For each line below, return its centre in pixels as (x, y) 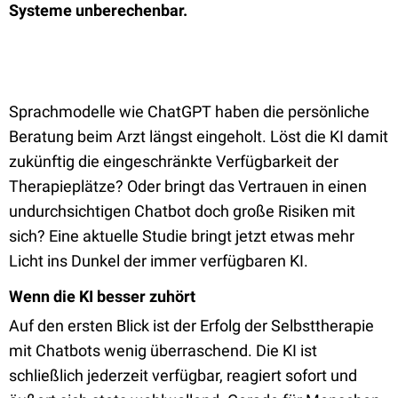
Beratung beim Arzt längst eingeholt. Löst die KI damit (199, 136)
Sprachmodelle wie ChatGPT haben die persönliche (189, 111)
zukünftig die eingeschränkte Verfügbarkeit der (174, 161)
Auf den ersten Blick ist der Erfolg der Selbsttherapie (191, 326)
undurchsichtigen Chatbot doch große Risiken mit (182, 211)
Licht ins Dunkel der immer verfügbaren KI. (159, 261)
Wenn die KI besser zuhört (102, 296)
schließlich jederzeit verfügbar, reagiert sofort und (183, 375)
